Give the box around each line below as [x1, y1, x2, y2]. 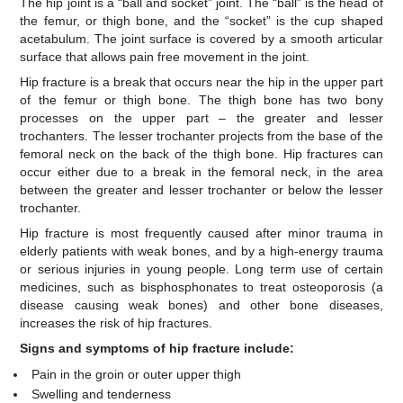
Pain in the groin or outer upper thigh [31, 367, 242, 382]
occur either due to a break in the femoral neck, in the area [20, 165, 383, 180]
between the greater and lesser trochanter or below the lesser [20, 183, 383, 198]
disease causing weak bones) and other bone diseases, [20, 298, 383, 313]
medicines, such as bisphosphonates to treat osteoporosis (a [20, 280, 383, 295]
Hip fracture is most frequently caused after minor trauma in [20, 226, 383, 241]
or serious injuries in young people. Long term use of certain [20, 262, 383, 277]
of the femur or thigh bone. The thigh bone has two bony [20, 93, 383, 108]
